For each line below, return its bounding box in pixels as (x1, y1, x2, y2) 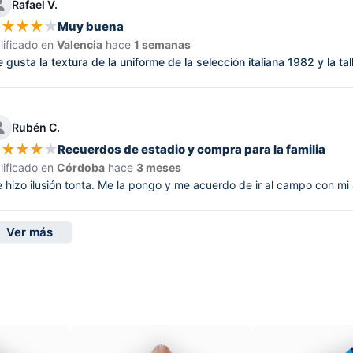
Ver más (6, 224, 54, 240)
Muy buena (58, 19, 124, 35)
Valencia (57, 37, 103, 51)
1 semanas (134, 37, 191, 51)
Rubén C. (12, 121, 61, 135)
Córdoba (57, 160, 106, 174)
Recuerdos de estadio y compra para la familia (58, 142, 326, 158)
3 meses (136, 160, 182, 174)
